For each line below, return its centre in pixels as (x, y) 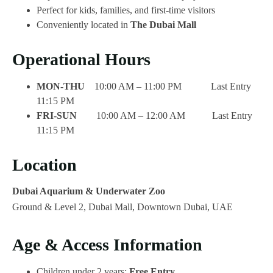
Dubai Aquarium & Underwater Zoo (89, 191)
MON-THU (66, 86)
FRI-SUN (66, 115)
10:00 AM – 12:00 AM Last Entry (174, 115)
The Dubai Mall (163, 25)
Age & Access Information (107, 244)
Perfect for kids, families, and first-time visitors (126, 10)
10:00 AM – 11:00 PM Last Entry (173, 86)
